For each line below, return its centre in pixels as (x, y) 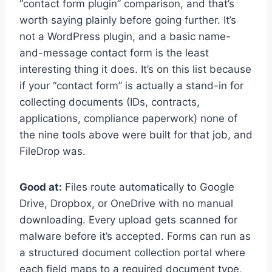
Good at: (41, 187)
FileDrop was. (53, 151)
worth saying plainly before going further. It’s (128, 20)
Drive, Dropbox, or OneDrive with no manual (126, 204)
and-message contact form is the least (114, 53)
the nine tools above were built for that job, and (136, 135)
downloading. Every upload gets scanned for (128, 220)
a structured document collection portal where (132, 253)
